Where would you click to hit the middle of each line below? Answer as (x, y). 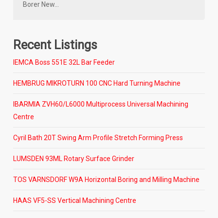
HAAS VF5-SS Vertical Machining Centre (74, 200)
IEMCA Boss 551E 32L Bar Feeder (64, 62)
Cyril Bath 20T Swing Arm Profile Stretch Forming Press (98, 137)
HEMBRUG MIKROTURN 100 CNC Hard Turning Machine (97, 83)
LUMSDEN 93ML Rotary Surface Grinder (73, 158)
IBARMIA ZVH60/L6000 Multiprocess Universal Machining (100, 104)
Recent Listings (55, 45)
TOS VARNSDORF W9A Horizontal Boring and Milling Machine (106, 179)
